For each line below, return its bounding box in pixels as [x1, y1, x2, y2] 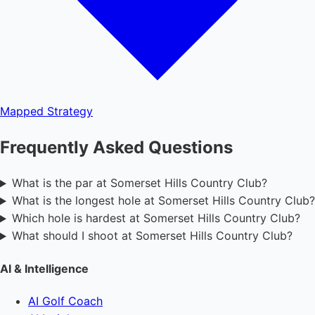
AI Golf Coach [28, 294, 103, 308]
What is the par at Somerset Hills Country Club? [11, 176, 267, 191]
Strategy [47, 103, 93, 118]
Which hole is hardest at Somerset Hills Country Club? [11, 211, 300, 226]
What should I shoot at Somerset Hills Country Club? [11, 229, 292, 243]
